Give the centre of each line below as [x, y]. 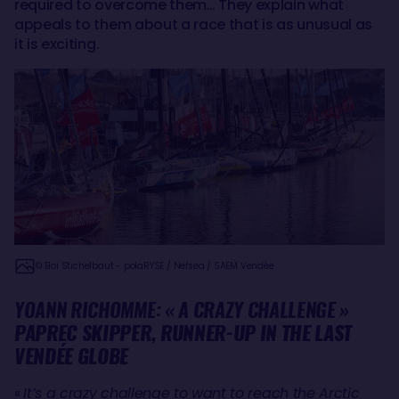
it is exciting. [57, 44]
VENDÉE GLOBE [72, 356]
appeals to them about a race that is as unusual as [193, 24]
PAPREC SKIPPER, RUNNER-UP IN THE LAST [183, 333]
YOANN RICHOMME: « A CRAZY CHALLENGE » [184, 309]
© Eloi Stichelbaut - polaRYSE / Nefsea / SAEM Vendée [155, 265]
